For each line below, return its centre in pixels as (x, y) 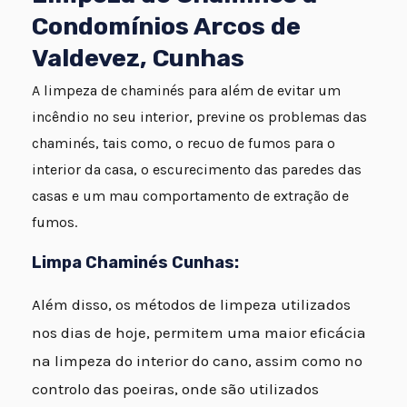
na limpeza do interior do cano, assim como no (197, 360)
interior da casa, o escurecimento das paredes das (197, 169)
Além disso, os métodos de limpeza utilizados (191, 304)
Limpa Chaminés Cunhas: (135, 262)
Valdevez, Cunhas (138, 58)
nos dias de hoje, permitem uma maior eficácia (199, 332)
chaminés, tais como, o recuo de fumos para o (184, 143)
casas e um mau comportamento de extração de (190, 195)
